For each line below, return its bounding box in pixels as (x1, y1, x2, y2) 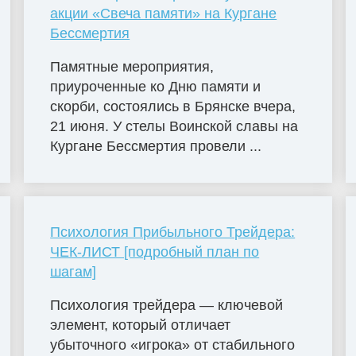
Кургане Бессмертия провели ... (50, 137, 262, 154)
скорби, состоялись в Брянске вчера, (50, 98, 296, 114)
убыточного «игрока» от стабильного (50, 337, 296, 354)
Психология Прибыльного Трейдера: (50, 224, 296, 241)
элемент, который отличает (50, 317, 231, 334)
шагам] (50, 264, 97, 281)
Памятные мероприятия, (50, 58, 215, 75)
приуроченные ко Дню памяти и (50, 78, 261, 95)
